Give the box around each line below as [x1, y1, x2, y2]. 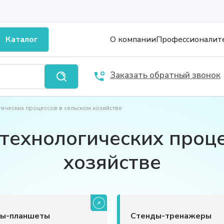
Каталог [5, 33, 38, 45]
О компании [110, 33, 156, 45]
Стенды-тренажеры [130, 210, 211, 221]
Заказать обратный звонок [110, 69, 220, 81]
